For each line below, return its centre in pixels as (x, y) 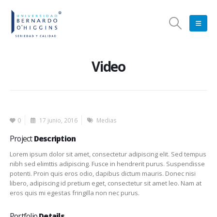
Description (55, 139)
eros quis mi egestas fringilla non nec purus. (75, 193)
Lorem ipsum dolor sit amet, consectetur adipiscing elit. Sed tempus (108, 154)
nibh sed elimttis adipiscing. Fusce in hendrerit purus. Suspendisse (107, 164)
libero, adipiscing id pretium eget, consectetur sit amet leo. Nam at (106, 183)
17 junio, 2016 (58, 120)
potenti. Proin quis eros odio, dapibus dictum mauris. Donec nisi (103, 173)
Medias (107, 120)
